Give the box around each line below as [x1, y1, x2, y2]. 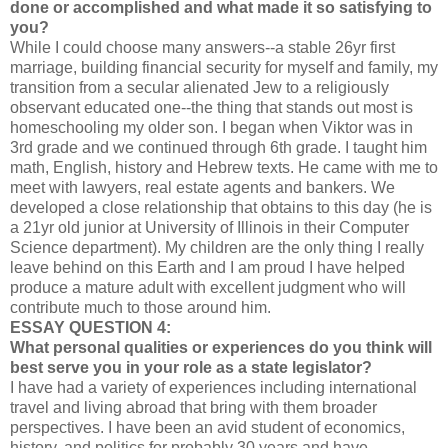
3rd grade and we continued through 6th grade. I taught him [10, 139, 427, 156]
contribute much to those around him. [10, 299, 271, 316]
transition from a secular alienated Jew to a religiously [10, 79, 389, 96]
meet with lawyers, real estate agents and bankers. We [10, 179, 395, 196]
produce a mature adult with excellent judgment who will [10, 279, 406, 296]
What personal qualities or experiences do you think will [10, 339, 432, 356]
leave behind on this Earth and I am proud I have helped [10, 259, 405, 276]
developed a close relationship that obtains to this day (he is [10, 199, 432, 216]
